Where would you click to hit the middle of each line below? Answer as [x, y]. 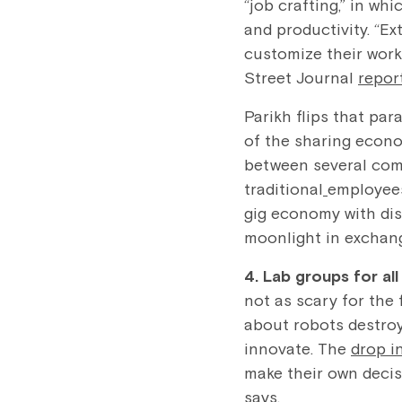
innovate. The [297, 350]
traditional [284, 190]
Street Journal [301, 79]
